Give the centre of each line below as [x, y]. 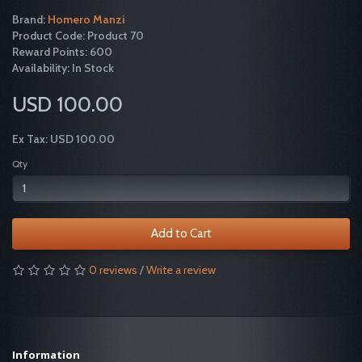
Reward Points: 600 [62, 52]
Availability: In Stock [63, 68]
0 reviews [113, 269]
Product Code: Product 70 [78, 36]
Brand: [30, 20]
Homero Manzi [86, 20]
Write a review [181, 269]
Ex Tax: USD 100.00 [63, 139]
